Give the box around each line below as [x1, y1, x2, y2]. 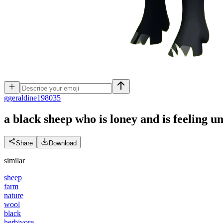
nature [4, 191, 23, 200]
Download [49, 139, 77, 147]
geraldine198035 [8, 94, 61, 102]
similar [4, 156, 25, 165]
